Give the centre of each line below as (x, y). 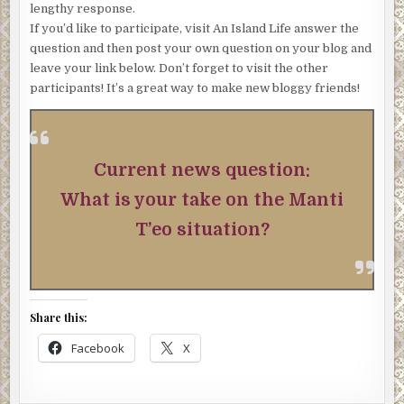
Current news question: (202, 170)
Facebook (98, 349)
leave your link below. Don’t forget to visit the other (179, 69)
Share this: (59, 318)
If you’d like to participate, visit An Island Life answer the (195, 29)
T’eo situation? (202, 230)
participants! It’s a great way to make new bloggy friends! (195, 88)
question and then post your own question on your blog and (201, 49)
